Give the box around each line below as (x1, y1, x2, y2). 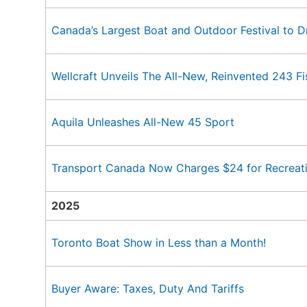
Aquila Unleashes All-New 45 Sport (51, 115, 234, 129)
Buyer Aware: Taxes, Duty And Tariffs (51, 282, 244, 295)
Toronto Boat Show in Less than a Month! (51, 236, 266, 249)
